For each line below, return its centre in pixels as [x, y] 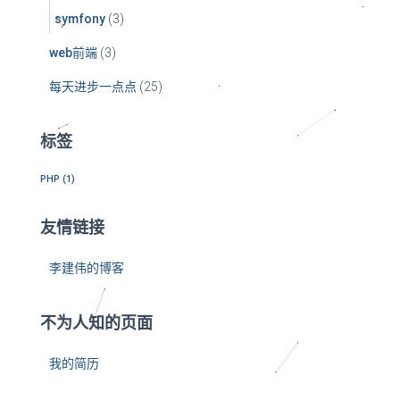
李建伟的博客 [87, 268]
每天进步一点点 [93, 87]
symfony [80, 19]
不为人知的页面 [96, 323]
